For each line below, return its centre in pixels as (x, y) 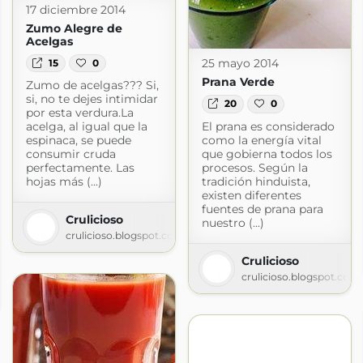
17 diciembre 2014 (75, 9)
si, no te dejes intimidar (92, 98)
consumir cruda (70, 154)
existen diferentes (251, 195)
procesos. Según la (254, 167)
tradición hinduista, (256, 181)
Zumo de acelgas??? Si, (92, 85)
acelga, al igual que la (86, 126)
